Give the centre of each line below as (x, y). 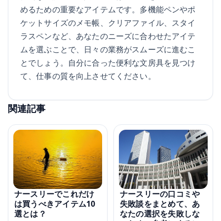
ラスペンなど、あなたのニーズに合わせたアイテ (108, 36)
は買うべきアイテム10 (55, 204)
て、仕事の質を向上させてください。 (88, 76)
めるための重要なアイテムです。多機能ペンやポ (108, 9)
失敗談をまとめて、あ (160, 204)
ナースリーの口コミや (160, 194)
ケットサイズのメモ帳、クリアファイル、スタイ (108, 23)
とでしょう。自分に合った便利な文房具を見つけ (108, 63)
